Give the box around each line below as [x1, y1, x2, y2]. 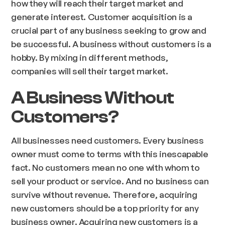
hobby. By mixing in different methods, [11, 52, 168, 63]
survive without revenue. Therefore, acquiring [11, 188, 197, 200]
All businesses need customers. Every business [11, 134, 204, 146]
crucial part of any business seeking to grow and [11, 25, 206, 36]
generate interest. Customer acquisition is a [11, 11, 193, 23]
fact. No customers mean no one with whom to [11, 161, 200, 173]
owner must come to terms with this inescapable [11, 148, 208, 159]
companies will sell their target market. [11, 65, 168, 77]
